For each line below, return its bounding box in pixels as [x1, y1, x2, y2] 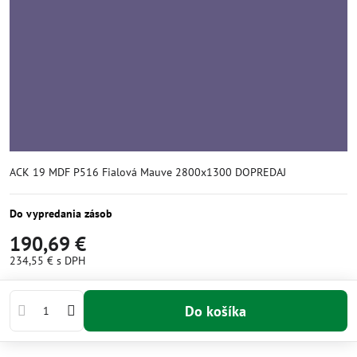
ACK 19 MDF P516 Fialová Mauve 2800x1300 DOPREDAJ [10, 165, 286, 179]
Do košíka [194, 301, 246, 320]
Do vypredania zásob [10, 206, 112, 221]
